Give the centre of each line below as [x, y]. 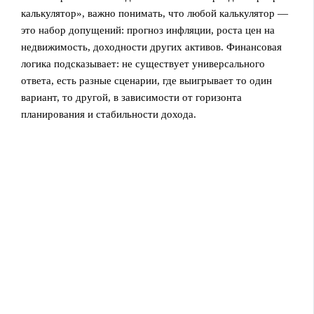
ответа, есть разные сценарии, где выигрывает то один [147, 80]
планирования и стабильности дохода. [109, 114]
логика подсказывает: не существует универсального [143, 63]
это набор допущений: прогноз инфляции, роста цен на [148, 30]
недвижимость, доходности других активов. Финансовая [152, 47]
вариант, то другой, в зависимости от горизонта [132, 97]
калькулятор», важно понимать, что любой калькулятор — [155, 13]
